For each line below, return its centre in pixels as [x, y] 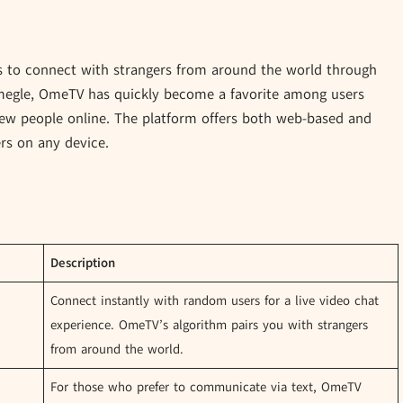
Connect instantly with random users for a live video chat [215, 301]
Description [83, 263]
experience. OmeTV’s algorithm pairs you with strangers [210, 325]
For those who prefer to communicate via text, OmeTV [206, 387]
